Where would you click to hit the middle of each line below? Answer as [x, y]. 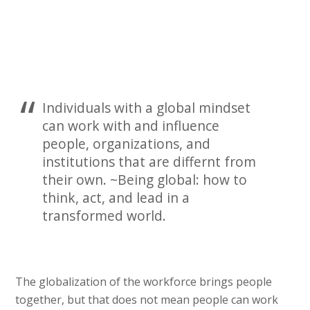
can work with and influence [130, 125]
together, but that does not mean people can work [147, 300]
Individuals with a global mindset [146, 107]
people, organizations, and [126, 143]
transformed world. [104, 215]
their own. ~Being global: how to [144, 179]
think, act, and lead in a [116, 197]
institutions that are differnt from [149, 161]
